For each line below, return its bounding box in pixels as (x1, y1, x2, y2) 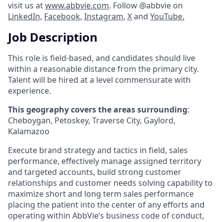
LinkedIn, (8, 10, 42, 22)
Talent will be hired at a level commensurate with (8, 74, 191, 85)
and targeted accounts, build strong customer (8, 166, 181, 177)
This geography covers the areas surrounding (8, 104, 187, 115)
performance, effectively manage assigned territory (8, 155, 201, 166)
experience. (8, 85, 51, 96)
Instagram (84, 10, 123, 22)
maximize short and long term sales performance (8, 188, 194, 199)
